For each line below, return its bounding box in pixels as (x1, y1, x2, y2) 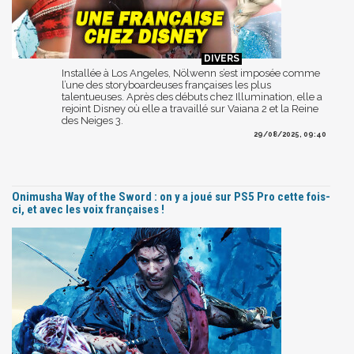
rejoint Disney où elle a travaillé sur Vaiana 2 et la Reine (62, 102, 318, 115)
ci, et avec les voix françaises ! (12, 201, 164, 217)
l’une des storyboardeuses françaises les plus (62, 78, 271, 91)
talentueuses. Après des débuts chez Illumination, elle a (62, 90, 322, 103)
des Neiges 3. (62, 114, 123, 126)
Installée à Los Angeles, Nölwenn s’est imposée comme (62, 66, 320, 79)
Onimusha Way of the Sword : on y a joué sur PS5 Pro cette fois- (12, 189, 330, 204)
